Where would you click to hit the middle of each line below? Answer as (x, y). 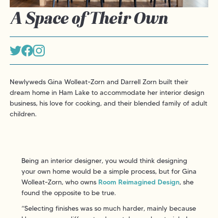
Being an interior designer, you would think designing (104, 160)
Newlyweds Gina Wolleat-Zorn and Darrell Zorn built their (99, 82)
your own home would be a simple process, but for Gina (109, 171)
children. (23, 114)
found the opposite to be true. (71, 192)
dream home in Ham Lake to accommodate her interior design (107, 92)
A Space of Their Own (89, 18)
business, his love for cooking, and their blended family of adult (109, 103)
